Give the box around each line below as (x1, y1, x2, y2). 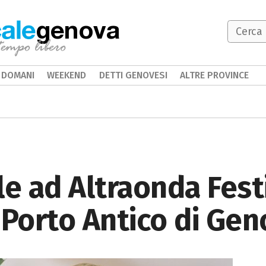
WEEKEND (47, 69, 87, 81)
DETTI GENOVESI (99, 69, 167, 81)
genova (36, 14, 120, 44)
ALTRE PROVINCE (180, 69, 249, 81)
